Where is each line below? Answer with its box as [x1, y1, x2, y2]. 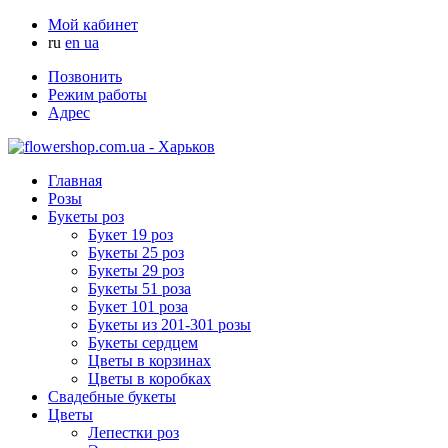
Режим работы [48, 86, 147, 103]
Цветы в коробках [88, 370, 211, 387]
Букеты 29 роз [88, 262, 184, 279]
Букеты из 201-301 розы [88, 316, 251, 333]
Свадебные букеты [48, 388, 176, 405]
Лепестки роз [88, 424, 179, 441]
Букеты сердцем [88, 334, 198, 351]
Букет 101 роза [88, 298, 188, 315]
